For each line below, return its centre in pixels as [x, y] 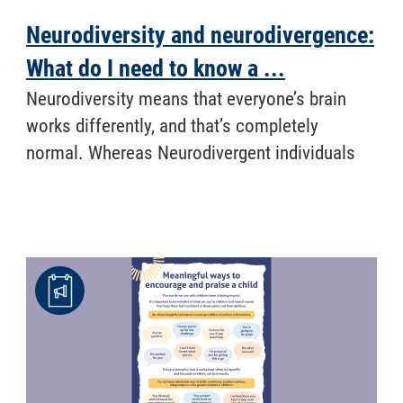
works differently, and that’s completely [172, 125]
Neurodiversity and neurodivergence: [200, 35]
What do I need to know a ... [156, 68]
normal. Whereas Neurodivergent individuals [191, 152]
